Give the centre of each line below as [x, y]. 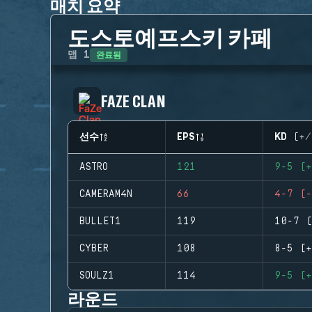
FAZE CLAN [133, 101]
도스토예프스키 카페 [170, 37]
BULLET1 [100, 221]
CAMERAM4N [106, 194]
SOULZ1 [97, 276]
